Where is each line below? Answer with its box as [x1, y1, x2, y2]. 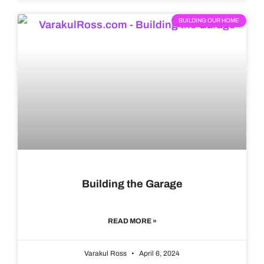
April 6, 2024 [137, 249, 180, 258]
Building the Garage [81, 178, 183, 190]
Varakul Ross [84, 249, 128, 258]
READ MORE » [107, 217, 157, 226]
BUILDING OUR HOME [179, 17, 239, 24]
